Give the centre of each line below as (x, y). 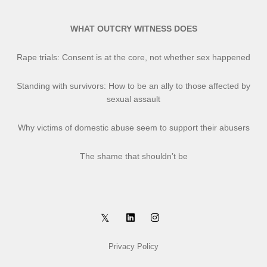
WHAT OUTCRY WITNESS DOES (133, 28)
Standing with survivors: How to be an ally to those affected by (133, 86)
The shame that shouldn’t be (133, 156)
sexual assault (133, 99)
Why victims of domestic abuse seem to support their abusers (133, 127)
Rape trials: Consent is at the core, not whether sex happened (133, 57)
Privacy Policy (133, 246)
